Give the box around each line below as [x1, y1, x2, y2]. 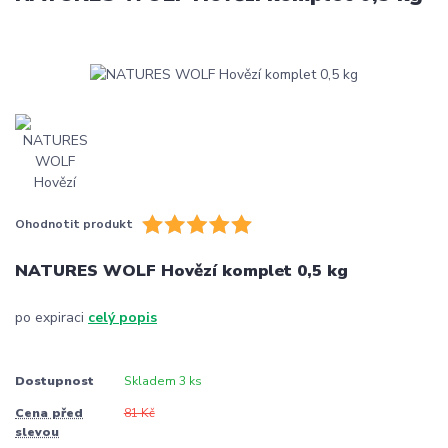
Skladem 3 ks [123, 372, 202, 389]
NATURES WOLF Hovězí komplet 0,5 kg [15, 258, 348, 282]
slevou [15, 424, 59, 441]
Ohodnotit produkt [15, 215, 133, 232]
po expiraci [15, 308, 88, 328]
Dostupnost [15, 372, 94, 389]
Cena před [15, 405, 83, 422]
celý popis [88, 308, 157, 328]
